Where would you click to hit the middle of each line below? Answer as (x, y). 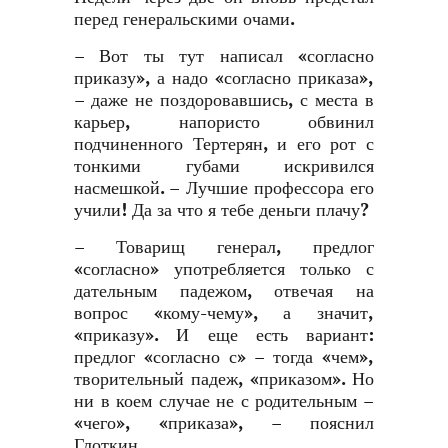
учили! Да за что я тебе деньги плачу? (221, 210)
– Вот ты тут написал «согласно (224, 56)
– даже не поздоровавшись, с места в (224, 100)
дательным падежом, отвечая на (224, 291)
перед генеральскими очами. (184, 19)
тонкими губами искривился (224, 166)
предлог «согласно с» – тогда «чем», (224, 357)
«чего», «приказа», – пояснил (224, 423)
